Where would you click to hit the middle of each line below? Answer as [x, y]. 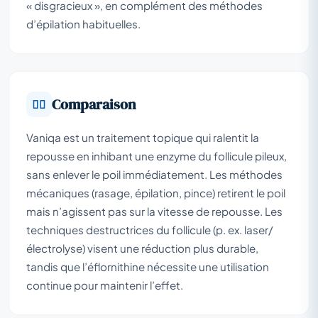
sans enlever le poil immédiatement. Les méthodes [154, 174]
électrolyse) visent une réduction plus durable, [142, 248]
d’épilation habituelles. [83, 23]
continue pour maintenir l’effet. [105, 285]
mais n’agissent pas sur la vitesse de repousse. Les [154, 211]
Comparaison [94, 104]
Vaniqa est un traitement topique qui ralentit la [143, 137]
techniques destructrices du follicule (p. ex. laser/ [150, 229]
